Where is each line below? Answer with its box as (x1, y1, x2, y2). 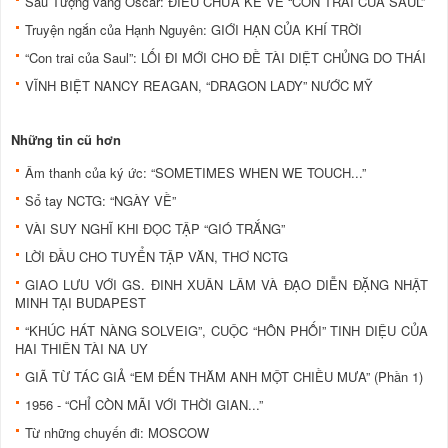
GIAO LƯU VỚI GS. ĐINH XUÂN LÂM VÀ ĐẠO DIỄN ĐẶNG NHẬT (25, 274, 428, 294)
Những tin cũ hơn (11, 129, 121, 149)
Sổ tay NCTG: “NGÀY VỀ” (25, 190, 176, 210)
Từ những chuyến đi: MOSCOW (25, 422, 209, 442)
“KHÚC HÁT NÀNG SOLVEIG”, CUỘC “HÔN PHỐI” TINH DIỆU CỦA (25, 320, 428, 340)
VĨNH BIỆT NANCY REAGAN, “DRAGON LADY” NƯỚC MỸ (25, 75, 373, 95)
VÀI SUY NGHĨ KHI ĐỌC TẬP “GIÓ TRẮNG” (25, 218, 285, 238)
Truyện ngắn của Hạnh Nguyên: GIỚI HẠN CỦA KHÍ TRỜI (25, 19, 362, 39)
